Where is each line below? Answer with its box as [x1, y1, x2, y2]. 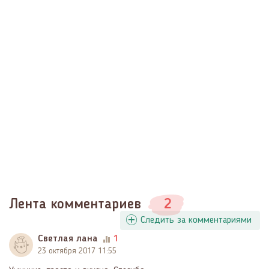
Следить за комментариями [141, 215, 252, 225]
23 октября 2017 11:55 [38, 246, 116, 255]
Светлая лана [38, 234, 98, 244]
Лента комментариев [9, 197, 145, 212]
